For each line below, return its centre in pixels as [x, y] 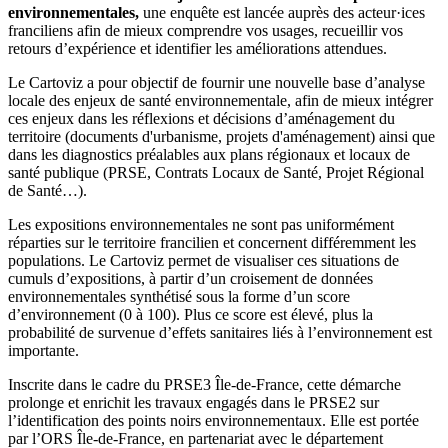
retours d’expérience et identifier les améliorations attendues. [197, 49]
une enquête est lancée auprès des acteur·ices [282, 13]
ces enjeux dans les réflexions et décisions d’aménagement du [201, 119]
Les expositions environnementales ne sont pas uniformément [201, 225]
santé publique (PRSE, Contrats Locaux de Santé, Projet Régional [216, 173]
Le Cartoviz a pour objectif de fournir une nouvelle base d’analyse [216, 83]
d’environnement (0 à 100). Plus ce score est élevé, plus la [190, 315]
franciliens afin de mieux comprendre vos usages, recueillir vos [205, 31]
